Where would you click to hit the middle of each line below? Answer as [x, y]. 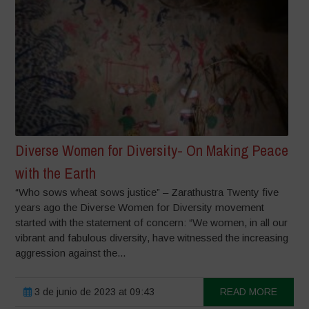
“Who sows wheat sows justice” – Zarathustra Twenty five [147, 192]
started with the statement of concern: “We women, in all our [152, 222]
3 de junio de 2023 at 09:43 [93, 291]
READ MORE [248, 291]
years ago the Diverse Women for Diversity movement [140, 207]
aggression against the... [71, 252]
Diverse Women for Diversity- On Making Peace [152, 150]
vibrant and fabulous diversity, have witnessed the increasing [152, 237]
